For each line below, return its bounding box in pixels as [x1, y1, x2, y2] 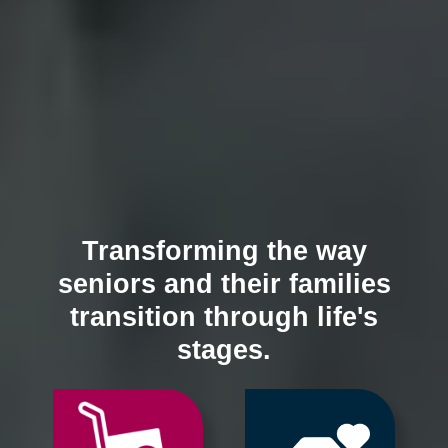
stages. [177, 334, 271, 365]
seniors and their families [57, 268, 391, 299]
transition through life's [70, 301, 378, 332]
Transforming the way [81, 235, 367, 266]
